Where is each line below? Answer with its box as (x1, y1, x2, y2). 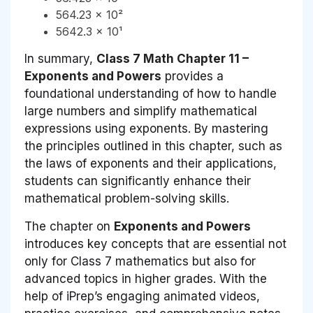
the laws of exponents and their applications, (24, 156, 277, 170)
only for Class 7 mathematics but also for (24, 254, 256, 268)
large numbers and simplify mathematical (24, 103, 257, 118)
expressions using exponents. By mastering (24, 121, 268, 136)
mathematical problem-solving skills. (24, 191, 229, 205)
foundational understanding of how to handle (24, 86, 277, 101)
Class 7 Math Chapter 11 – (96, 51, 249, 66)
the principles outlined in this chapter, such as (24, 138, 282, 153)
